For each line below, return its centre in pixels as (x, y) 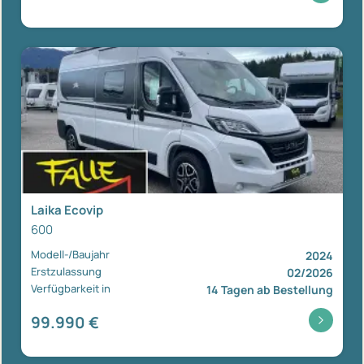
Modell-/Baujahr (70, 255)
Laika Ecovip (67, 210)
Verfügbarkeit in (71, 289)
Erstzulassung (66, 272)
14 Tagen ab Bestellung (270, 290)
